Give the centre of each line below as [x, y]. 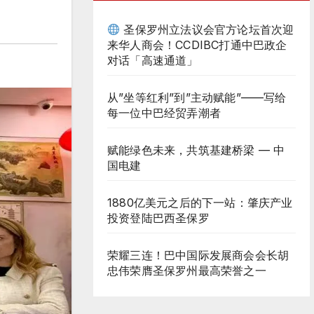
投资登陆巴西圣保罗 [158, 218]
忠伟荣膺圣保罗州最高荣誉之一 [187, 271]
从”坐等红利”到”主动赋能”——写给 [197, 97]
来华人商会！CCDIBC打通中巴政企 [197, 45]
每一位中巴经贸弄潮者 [164, 113]
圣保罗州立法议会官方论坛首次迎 [207, 29]
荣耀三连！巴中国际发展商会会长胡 [198, 255]
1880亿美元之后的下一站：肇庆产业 [200, 203]
